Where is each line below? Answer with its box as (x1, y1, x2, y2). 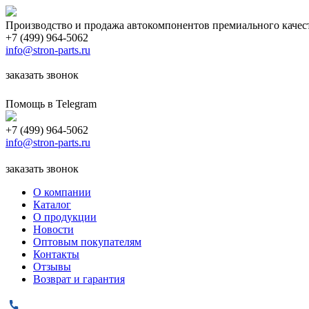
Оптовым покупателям (33, 236, 141, 248)
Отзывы (33, 261, 71, 272)
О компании (33, 186, 91, 198)
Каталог (33, 199, 71, 210)
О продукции (33, 211, 97, 223)
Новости (33, 223, 74, 235)
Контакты (33, 248, 79, 260)
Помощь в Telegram (6, 98, 97, 110)
